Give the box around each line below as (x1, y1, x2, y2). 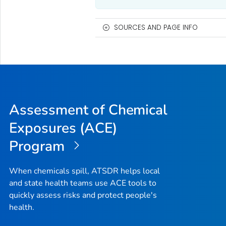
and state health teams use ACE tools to (9, 178, 156, 189)
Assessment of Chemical (9, 100, 168, 120)
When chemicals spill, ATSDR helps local (9, 165, 160, 177)
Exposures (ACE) (9, 118, 117, 138)
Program (9, 136, 68, 156)
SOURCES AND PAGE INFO (114, 22, 198, 32)
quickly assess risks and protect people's (9, 190, 157, 201)
